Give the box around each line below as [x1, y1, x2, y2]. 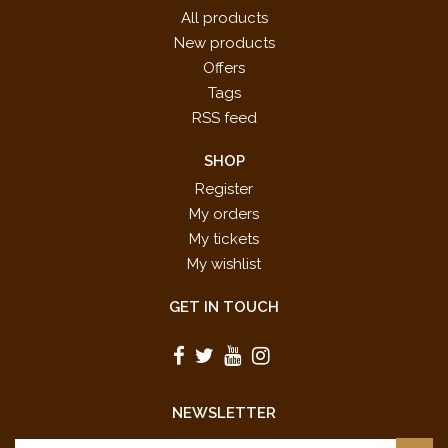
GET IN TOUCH [169, 298, 279, 317]
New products [173, 34, 275, 53]
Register [195, 180, 253, 199]
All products [180, 9, 268, 28]
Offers [203, 59, 245, 78]
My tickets [189, 230, 259, 249]
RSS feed [191, 109, 257, 128]
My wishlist [187, 255, 261, 274]
